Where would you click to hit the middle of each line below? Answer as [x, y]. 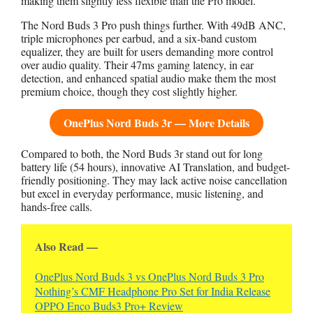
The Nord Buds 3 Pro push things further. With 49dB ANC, [153, 24]
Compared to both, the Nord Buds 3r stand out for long [142, 153]
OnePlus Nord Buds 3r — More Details [156, 122]
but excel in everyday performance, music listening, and [142, 193]
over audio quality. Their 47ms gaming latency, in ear [137, 64]
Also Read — [66, 246]
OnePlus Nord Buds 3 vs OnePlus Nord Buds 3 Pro [150, 276]
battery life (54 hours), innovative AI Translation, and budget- [155, 166]
